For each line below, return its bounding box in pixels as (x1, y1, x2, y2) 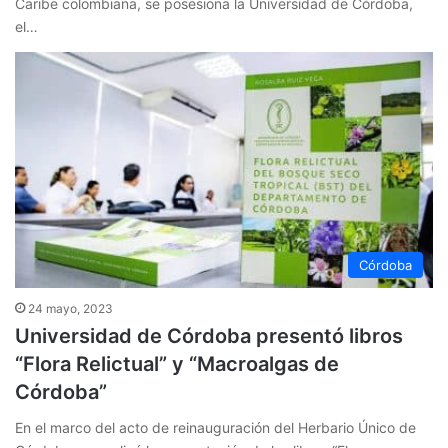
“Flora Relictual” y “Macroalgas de (15, 352, 339, 377)
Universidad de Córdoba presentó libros (15, 324, 403, 349)
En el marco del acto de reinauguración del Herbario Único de (15, 419, 416, 437)
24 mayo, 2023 (28, 301, 113, 317)
